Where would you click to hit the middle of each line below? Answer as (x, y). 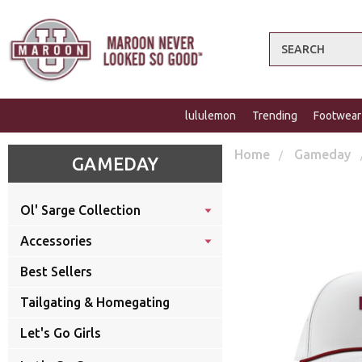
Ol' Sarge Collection (80, 210)
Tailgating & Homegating (95, 303)
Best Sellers (56, 272)
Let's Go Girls (61, 333)
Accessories (56, 241)
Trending (274, 116)
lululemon (210, 116)
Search (289, 42)
